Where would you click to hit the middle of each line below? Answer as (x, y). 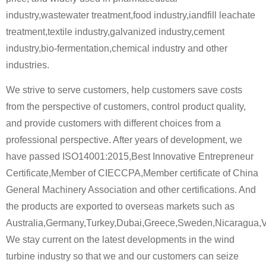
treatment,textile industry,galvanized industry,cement (115, 32)
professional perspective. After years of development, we (124, 140)
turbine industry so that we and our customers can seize (122, 256)
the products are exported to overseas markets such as (120, 207)
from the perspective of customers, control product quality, (126, 107)
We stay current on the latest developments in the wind (120, 240)
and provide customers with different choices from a (113, 123)
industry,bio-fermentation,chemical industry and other (117, 48)
